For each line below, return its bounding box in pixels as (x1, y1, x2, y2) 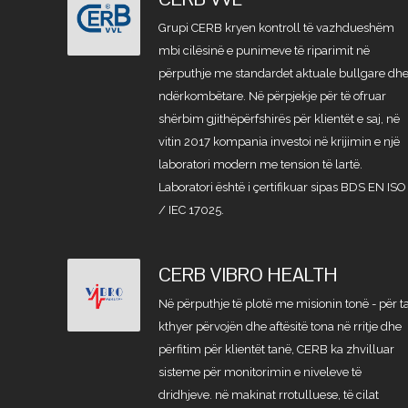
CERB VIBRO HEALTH (158, 262, 339, 287)
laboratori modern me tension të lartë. (158, 158, 363, 171)
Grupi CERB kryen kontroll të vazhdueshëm (158, 21, 395, 35)
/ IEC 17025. (158, 203, 225, 217)
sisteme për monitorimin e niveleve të (158, 365, 362, 379)
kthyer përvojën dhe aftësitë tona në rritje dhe (158, 320, 403, 333)
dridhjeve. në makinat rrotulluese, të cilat (158, 388, 380, 402)
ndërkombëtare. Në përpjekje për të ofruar (158, 89, 387, 103)
